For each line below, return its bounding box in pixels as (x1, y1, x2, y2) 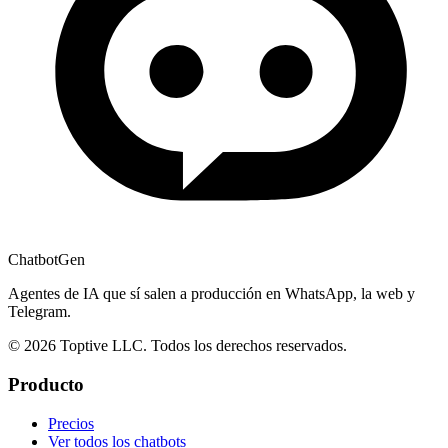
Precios (48, 414, 94, 432)
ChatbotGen (8, 251, 85, 269)
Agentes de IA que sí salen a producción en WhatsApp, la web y (8, 285, 415, 303)
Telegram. (8, 303, 71, 321)
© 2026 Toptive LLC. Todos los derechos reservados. (8, 337, 347, 355)
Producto (8, 374, 84, 396)
